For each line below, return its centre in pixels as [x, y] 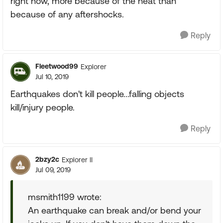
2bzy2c [47, 159]
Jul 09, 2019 [53, 170]
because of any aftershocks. [67, 14]
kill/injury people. [43, 107]
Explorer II [77, 160]
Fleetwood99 [57, 66]
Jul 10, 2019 [52, 77]
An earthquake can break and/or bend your [114, 210]
